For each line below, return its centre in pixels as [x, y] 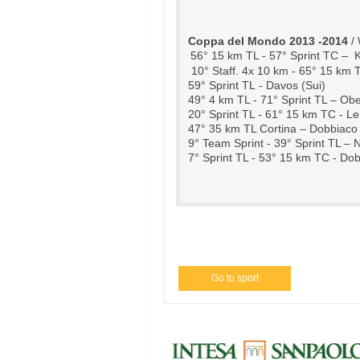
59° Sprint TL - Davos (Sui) [257, 85]
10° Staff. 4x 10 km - [243, 71]
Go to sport [235, 278]
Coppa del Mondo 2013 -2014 [268, 41]
